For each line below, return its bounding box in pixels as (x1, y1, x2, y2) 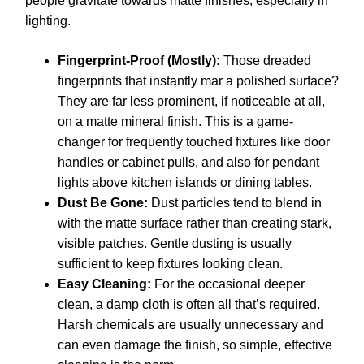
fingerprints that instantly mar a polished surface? (58, 73, 339, 88)
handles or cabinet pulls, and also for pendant (58, 154, 319, 169)
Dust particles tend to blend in (148, 195, 322, 210)
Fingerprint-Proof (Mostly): (58, 53, 220, 67)
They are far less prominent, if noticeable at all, (58, 93, 325, 108)
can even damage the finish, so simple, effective (58, 337, 332, 352)
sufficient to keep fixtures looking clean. (58, 256, 283, 271)
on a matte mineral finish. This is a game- (58, 114, 293, 128)
